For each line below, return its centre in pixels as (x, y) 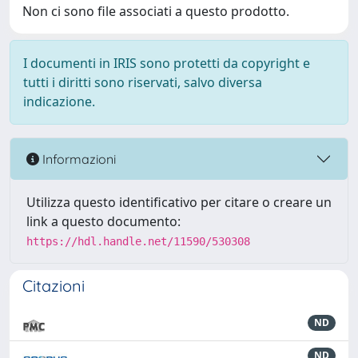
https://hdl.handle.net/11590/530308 (138, 241)
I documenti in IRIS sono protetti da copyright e (167, 63)
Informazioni (78, 159)
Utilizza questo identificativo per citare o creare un (179, 202)
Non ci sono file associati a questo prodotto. (156, 11)
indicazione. (59, 101)
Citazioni (54, 286)
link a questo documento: (103, 221)
